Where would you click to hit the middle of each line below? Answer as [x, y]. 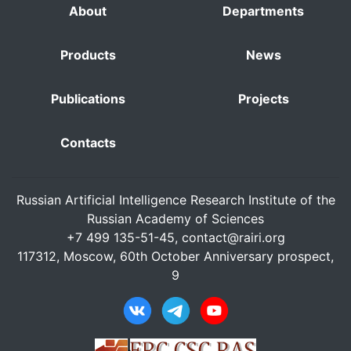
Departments [263, 11]
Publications [88, 99]
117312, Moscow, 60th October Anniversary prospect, [175, 256]
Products [88, 55]
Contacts [88, 143]
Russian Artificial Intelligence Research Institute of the [175, 200]
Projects [263, 99]
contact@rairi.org [233, 237]
